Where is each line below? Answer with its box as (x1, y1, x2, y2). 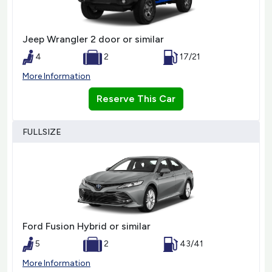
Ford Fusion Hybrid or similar (22, 220, 151, 232)
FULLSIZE (22, 127, 61, 138)
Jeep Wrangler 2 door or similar (22, 33, 164, 46)
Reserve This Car (97, 93, 175, 105)
